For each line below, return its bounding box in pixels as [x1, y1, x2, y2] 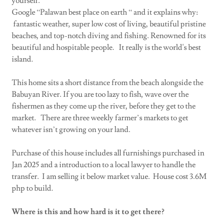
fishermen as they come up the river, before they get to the [12, 101, 196, 111]
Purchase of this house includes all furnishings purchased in [12, 148, 204, 158]
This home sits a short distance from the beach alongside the [12, 78, 203, 88]
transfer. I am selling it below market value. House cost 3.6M [12, 172, 207, 182]
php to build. [12, 183, 58, 194]
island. [12, 54, 36, 65]
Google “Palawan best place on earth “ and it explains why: [12, 7, 198, 18]
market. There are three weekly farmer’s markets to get [12, 113, 188, 123]
